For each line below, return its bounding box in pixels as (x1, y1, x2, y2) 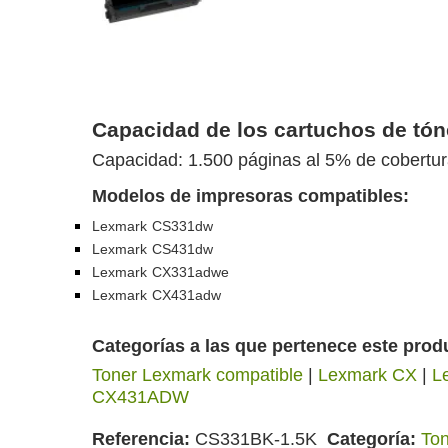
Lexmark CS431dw (92, 241, 214, 257)
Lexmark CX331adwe (92, 264, 230, 280)
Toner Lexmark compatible (92, 365, 303, 385)
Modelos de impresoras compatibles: (92, 186, 409, 206)
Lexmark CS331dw (92, 218, 214, 234)
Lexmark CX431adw (92, 287, 222, 303)
